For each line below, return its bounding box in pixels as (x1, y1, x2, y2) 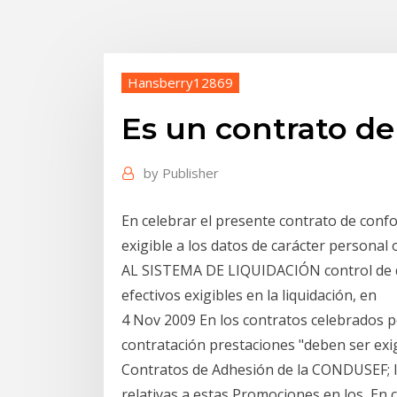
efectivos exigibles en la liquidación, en (121, 284, 380, 305)
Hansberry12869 (128, 73, 233, 91)
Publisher (162, 164, 219, 183)
